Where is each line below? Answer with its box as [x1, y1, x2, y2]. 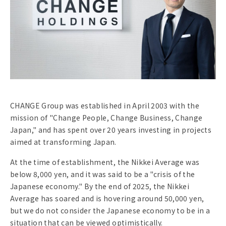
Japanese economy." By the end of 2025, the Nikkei [10, 181, 190, 192]
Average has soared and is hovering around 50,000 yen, [10, 193, 204, 204]
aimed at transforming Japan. [10, 137, 117, 147]
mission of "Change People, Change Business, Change [10, 112, 203, 123]
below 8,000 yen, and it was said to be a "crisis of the [10, 169, 195, 180]
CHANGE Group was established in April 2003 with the [10, 100, 199, 111]
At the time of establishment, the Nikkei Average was [10, 157, 200, 167]
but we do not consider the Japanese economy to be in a [10, 205, 210, 216]
